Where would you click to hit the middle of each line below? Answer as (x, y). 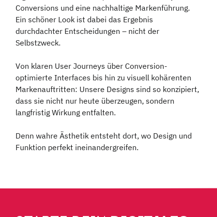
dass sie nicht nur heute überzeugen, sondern (95, 101)
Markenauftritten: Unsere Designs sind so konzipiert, (107, 89)
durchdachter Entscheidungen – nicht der (87, 31)
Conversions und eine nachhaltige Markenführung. (103, 8)
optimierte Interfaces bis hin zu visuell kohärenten (103, 77)
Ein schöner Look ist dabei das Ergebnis (84, 19)
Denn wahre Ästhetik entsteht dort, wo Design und (104, 135)
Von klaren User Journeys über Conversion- (91, 66)
